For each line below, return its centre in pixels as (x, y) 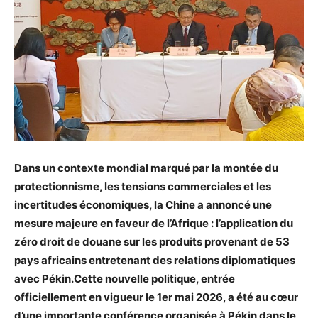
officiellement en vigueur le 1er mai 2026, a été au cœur (156, 297)
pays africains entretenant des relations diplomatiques (155, 260)
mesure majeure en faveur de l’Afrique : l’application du (154, 223)
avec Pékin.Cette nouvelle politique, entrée (125, 278)
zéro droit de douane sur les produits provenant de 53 (152, 241)
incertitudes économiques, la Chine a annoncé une (143, 204)
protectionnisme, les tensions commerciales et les (143, 186)
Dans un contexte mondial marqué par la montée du (146, 168)
